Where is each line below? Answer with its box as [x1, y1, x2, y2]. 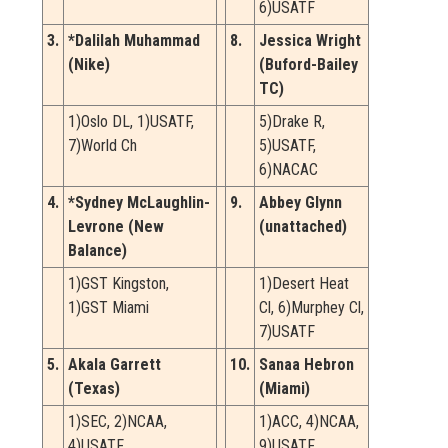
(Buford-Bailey [259, 55, 358, 75]
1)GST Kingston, [68, 274, 169, 294]
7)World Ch [68, 136, 137, 156]
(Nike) [68, 55, 110, 75]
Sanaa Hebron [259, 355, 354, 375]
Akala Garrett [68, 355, 161, 375]
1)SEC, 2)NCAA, [68, 412, 167, 432]
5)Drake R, [259, 112, 325, 132]
